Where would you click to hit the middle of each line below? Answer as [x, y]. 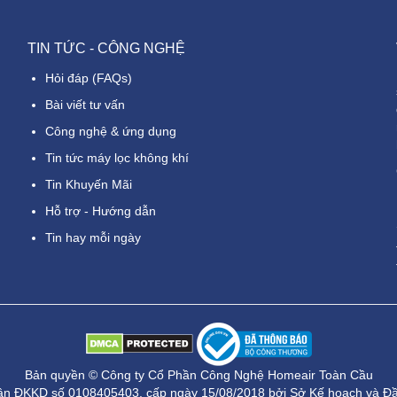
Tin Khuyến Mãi [88, 184]
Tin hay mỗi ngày [93, 237]
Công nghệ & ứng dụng [110, 131]
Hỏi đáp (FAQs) [88, 78]
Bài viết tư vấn [85, 104]
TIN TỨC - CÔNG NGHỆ [106, 48]
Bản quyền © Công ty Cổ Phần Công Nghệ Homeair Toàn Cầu [198, 374]
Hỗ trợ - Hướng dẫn [100, 210]
